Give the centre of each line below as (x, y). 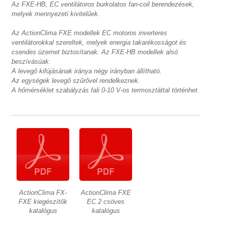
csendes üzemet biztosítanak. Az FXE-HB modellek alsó (95, 52)
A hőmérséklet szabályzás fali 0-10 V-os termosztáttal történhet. (106, 90)
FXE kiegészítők (43, 201)
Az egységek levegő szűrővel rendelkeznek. (76, 81)
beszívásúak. (31, 62)
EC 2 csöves (106, 201)
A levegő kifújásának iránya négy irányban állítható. (87, 71)
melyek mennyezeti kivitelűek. (56, 14)
